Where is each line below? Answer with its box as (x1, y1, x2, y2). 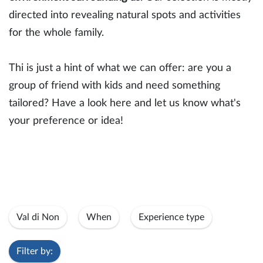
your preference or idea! (9, 116, 126, 126)
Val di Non (16, 213, 59, 222)
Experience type (139, 213, 204, 222)
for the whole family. (9, 28, 110, 38)
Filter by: (16, 247, 53, 256)
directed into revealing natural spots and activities (9, 10, 241, 21)
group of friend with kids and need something (9, 80, 220, 91)
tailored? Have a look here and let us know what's (9, 98, 241, 109)
